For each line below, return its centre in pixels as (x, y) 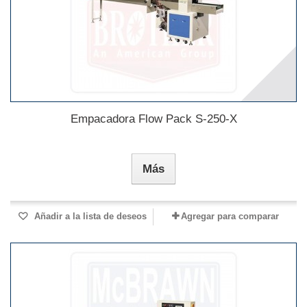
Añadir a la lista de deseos (89, 217)
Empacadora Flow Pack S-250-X (153, 119)
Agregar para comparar (230, 217)
